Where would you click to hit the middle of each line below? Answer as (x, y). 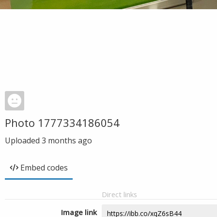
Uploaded (23, 140)
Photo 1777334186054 (62, 123)
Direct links (119, 194)
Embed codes (44, 168)
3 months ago (67, 140)
